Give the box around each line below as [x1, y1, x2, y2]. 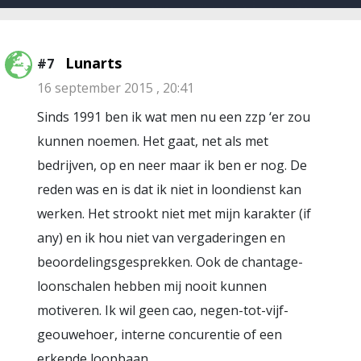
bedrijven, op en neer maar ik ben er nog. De [37, 156, 307, 174]
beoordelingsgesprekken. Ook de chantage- [37, 253, 303, 271]
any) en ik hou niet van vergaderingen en [37, 229, 285, 247]
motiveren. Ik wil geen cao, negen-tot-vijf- [37, 301, 288, 319]
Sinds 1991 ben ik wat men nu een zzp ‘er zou [37, 108, 310, 126]
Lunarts [65, 53, 122, 73]
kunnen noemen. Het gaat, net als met [37, 132, 268, 150]
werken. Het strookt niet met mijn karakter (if [37, 205, 311, 222]
